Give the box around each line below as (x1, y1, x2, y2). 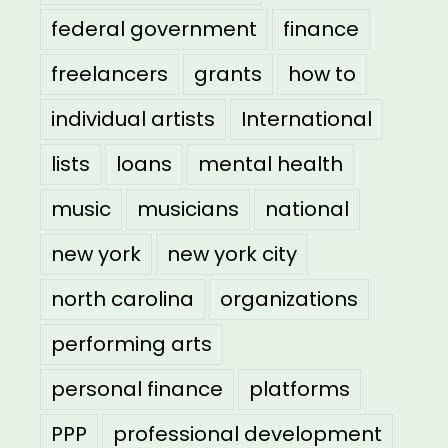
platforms (249, 375, 350, 404)
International (241, 105, 372, 134)
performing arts (51, 330, 212, 359)
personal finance (51, 375, 223, 404)
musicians (137, 195, 239, 224)
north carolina (51, 285, 194, 314)
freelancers (51, 60, 168, 89)
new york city (167, 240, 297, 269)
